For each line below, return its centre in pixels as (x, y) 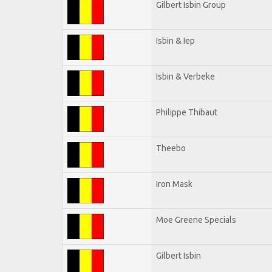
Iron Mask (174, 184)
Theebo (171, 148)
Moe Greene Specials (196, 219)
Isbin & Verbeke (185, 76)
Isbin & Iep (175, 40)
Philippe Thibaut (187, 112)
